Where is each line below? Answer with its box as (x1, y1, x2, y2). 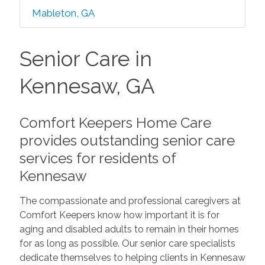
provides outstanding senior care (19, 131, 235, 149)
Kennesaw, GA (19, 74, 155, 98)
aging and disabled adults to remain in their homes (19, 223, 239, 235)
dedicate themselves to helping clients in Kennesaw (19, 251, 245, 263)
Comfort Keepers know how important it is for (19, 209, 219, 221)
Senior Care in (19, 47, 152, 71)
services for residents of (19, 149, 176, 167)
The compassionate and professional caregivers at (19, 195, 241, 206)
